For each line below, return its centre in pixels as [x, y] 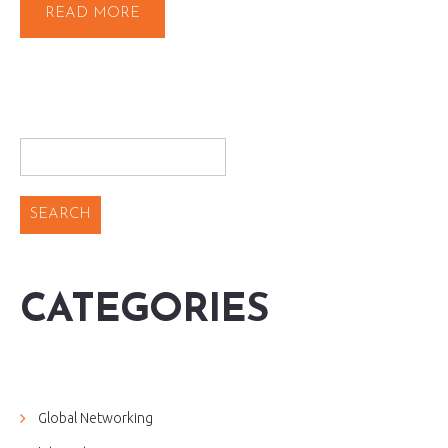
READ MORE [92, 14]
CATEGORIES [144, 311]
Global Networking [95, 418]
